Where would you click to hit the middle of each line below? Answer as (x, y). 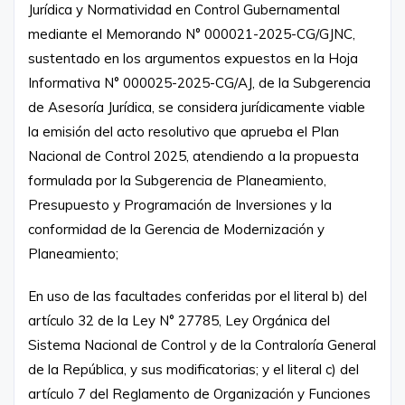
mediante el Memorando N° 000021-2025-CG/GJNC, (192, 33)
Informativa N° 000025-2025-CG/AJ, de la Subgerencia (199, 82)
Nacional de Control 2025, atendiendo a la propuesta (193, 155)
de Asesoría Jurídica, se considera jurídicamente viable (197, 107)
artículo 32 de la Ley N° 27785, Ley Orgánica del (179, 320)
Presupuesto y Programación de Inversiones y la (180, 204)
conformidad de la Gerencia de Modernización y (176, 229)
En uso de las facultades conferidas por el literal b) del (198, 296)
